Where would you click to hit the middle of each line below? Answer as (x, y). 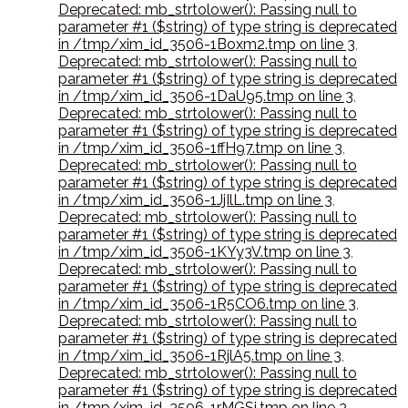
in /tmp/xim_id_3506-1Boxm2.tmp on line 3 (207, 45)
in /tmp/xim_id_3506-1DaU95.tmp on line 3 (206, 97)
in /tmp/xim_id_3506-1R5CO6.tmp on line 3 (207, 304)
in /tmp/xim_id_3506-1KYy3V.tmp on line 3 (204, 252)
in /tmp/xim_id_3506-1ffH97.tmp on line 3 (200, 148)
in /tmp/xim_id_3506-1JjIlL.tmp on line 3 (195, 200)
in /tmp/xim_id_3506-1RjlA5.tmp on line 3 (200, 356)
